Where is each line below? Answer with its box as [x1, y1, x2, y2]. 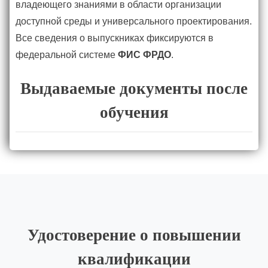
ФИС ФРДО [118, 49, 171, 60]
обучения [99, 103, 169, 122]
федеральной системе [16, 49, 118, 60]
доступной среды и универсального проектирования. [16, 16, 252, 26]
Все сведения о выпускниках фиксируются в [16, 32, 214, 43]
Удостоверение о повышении [27, 226, 241, 245]
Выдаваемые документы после [20, 80, 248, 98]
